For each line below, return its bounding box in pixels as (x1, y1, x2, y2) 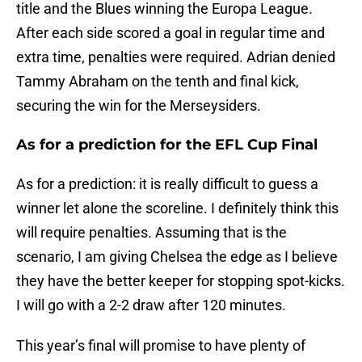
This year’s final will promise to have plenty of (16, 337, 305, 355)
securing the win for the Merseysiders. (16, 97, 261, 115)
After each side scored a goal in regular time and (16, 24, 325, 42)
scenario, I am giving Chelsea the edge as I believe (16, 248, 338, 266)
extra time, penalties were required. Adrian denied (16, 48, 335, 66)
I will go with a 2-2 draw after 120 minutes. (16, 297, 286, 314)
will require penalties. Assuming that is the (16, 224, 287, 242)
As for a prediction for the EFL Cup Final (16, 136, 318, 154)
